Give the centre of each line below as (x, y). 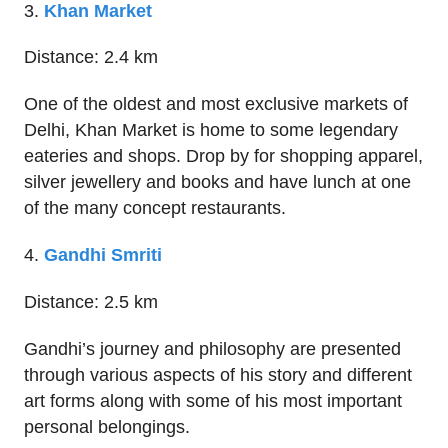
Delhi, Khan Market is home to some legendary (211, 130)
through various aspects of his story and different (218, 374)
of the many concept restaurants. (155, 208)
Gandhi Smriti (103, 255)
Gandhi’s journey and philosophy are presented (212, 348)
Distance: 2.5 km (91, 301)
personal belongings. (107, 426)
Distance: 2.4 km (91, 57)
